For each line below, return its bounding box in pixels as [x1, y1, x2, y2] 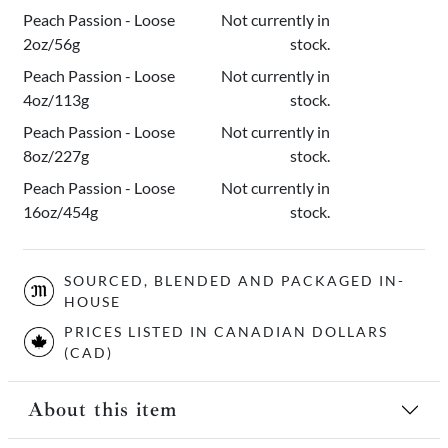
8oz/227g [23, 146, 89, 165]
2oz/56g [23, 34, 80, 53]
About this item [28, 397, 177, 422]
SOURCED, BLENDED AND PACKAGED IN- [64, 272, 405, 289]
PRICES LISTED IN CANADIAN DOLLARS [64, 323, 388, 340]
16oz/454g [23, 202, 98, 221]
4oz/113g [23, 90, 89, 109]
